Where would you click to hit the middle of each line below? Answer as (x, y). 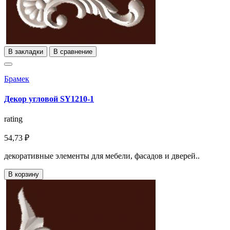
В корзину (24, 175)
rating (13, 119)
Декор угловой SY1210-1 (49, 99)
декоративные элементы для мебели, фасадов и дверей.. (102, 156)
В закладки (26, 51)
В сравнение (73, 51)
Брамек (17, 79)
